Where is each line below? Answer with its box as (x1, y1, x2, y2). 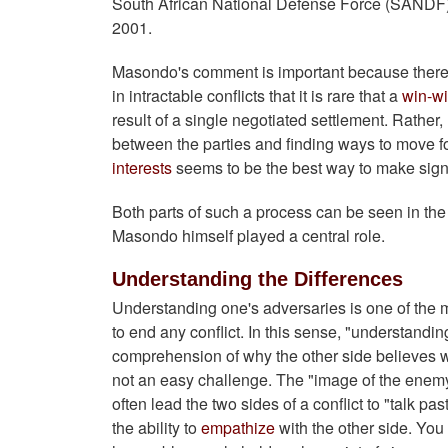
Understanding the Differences (112, 268, 403, 291)
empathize (201, 416, 275, 440)
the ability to (112, 416, 201, 440)
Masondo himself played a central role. (112, 224, 385, 248)
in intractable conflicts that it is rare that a (112, 84, 402, 108)
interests (112, 156, 172, 180)
